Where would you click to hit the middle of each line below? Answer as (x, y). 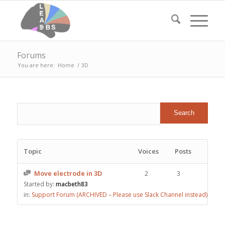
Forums (31, 55)
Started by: (39, 184)
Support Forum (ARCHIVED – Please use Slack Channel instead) (119, 195)
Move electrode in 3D (68, 173)
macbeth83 (72, 184)
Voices (149, 151)
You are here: (36, 65)
